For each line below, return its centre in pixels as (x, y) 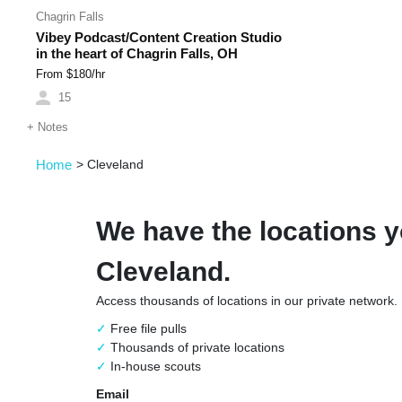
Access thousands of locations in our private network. (247, 301)
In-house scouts (154, 367)
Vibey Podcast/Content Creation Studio (159, 38)
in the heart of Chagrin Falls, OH (137, 54)
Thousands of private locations (196, 348)
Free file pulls (147, 329)
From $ (54, 75)
